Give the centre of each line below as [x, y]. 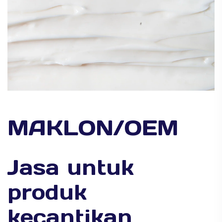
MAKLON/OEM [93, 128]
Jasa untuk [71, 167]
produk [47, 192]
